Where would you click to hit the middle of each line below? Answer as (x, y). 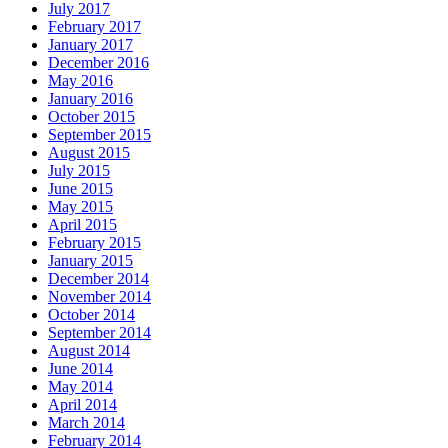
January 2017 (90, 45)
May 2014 (80, 387)
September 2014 (99, 333)
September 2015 (99, 135)
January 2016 (90, 99)
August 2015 (89, 153)
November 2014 (99, 297)
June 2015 (80, 189)
